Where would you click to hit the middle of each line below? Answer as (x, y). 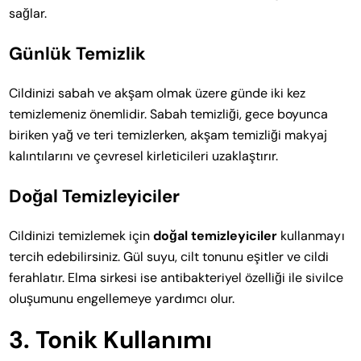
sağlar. (28, 13)
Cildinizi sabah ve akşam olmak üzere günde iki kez (158, 93)
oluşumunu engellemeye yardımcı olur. (122, 298)
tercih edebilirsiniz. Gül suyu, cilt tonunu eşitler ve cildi (169, 256)
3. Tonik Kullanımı (111, 339)
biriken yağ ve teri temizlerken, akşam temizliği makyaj (168, 135)
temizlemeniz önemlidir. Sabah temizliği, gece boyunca (169, 114)
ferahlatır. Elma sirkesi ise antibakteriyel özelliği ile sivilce (176, 277)
